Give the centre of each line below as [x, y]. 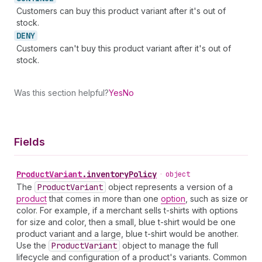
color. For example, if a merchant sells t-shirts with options [127, 210]
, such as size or [217, 199]
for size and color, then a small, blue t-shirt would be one [126, 222]
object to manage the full [169, 245]
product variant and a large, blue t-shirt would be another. [127, 234]
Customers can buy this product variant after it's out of [121, 11]
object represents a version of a [169, 187]
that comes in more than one [104, 199]
